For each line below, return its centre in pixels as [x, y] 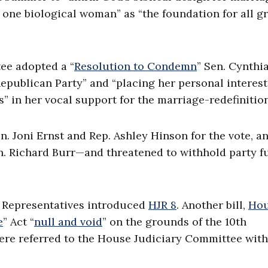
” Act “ [19, 222]
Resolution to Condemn [135, 66]
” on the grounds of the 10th [174, 222]
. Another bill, [212, 205]
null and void [68, 222]
